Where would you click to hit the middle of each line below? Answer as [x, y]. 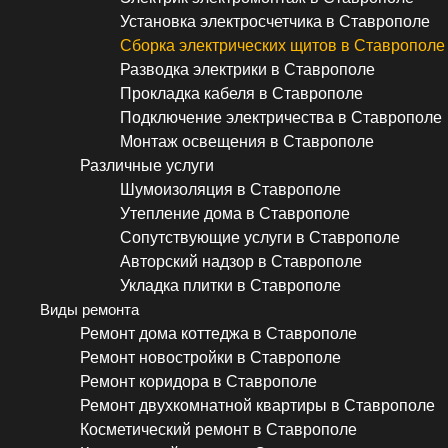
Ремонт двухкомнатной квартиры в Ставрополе [257, 406]
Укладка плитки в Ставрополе [230, 286]
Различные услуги [147, 166]
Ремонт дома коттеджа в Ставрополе [218, 334]
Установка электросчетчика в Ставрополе [275, 22]
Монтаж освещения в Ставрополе [247, 142]
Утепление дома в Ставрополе [235, 214]
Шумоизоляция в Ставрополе [230, 190]
